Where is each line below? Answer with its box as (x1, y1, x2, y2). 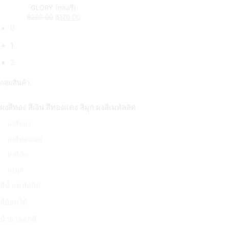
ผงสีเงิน (8, 150, 29, 158)
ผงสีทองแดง (8, 134, 42, 143)
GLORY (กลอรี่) (31, 4, 76, 12)
